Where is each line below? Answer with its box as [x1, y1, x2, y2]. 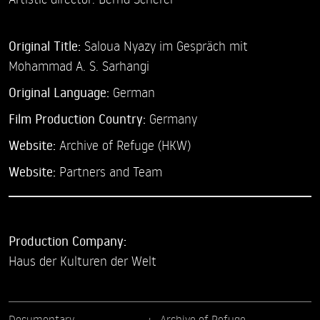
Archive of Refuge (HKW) [59, 136, 191, 154]
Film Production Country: [9, 110, 149, 128]
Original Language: [9, 84, 113, 101]
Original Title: [9, 37, 81, 55]
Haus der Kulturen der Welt [9, 252, 156, 269]
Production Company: [9, 232, 126, 250]
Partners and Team [59, 163, 162, 180]
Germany [149, 110, 197, 127]
